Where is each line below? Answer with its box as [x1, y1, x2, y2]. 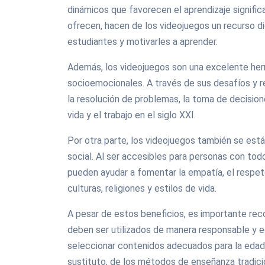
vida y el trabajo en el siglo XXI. [67, 109, 196, 121]
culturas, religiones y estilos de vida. [67, 182, 216, 194]
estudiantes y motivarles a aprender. [67, 35, 218, 47]
